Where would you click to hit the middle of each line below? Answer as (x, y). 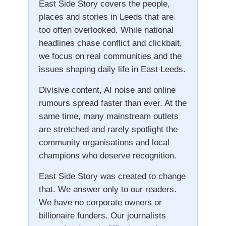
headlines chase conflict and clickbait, (110, 43)
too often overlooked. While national (106, 30)
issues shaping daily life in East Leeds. (112, 70)
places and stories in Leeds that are (106, 17)
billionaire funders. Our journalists (102, 216)
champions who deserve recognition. (107, 156)
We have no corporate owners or (100, 203)
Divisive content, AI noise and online (107, 90)
